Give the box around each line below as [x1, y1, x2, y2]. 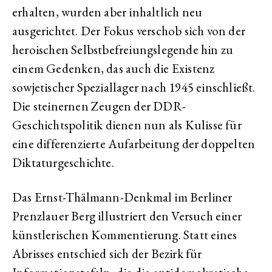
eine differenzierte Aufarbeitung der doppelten [12, 135, 256, 152]
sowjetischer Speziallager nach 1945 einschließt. [12, 79, 256, 95]
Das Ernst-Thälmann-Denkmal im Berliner [12, 189, 233, 205]
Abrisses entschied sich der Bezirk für [12, 245, 202, 262]
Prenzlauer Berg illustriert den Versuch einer [12, 208, 242, 224]
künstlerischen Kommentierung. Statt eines [12, 226, 237, 243]
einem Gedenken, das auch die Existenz [12, 60, 215, 76]
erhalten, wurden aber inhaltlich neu [12, 4, 203, 20]
